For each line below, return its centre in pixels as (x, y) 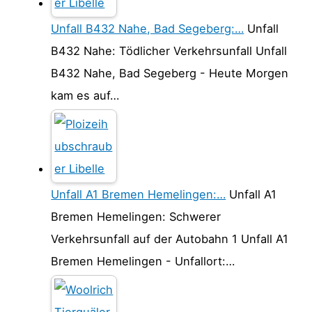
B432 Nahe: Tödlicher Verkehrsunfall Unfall (169, 50)
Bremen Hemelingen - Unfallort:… (143, 261)
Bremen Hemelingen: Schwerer (136, 216)
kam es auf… (85, 95)
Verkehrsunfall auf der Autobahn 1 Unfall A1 (170, 239)
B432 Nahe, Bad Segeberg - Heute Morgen (170, 73)
